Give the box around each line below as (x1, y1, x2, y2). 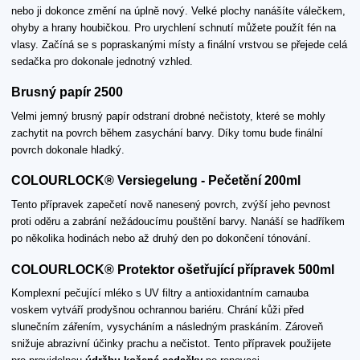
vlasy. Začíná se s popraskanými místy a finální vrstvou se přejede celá (11, 38, 347, 51)
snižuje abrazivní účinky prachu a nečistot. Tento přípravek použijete (11, 337, 331, 350)
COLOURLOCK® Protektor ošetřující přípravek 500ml (11, 262, 334, 276)
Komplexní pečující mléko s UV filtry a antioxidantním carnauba (11, 287, 309, 300)
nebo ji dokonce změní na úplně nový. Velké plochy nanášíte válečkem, (11, 4, 346, 17)
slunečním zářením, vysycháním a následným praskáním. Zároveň (11, 321, 323, 333)
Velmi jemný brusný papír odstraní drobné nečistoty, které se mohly (11, 109, 325, 122)
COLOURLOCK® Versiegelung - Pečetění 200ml (11, 174, 301, 188)
